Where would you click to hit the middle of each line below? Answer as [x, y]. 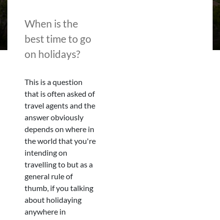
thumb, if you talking [59, 188]
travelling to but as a [59, 164]
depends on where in [59, 129]
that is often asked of [60, 94]
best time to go [58, 39]
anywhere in [45, 211]
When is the [51, 23]
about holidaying [53, 200]
